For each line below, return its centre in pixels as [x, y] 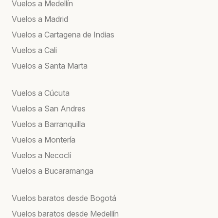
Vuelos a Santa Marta [50, 65]
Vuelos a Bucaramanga [53, 171]
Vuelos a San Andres [49, 108]
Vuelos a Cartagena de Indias [63, 34]
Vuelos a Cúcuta [41, 93]
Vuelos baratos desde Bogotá [64, 198]
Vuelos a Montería [44, 139]
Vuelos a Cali [34, 50]
